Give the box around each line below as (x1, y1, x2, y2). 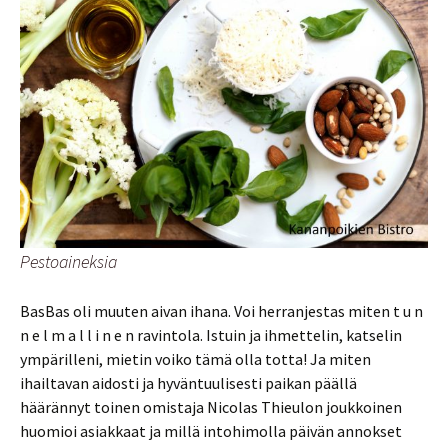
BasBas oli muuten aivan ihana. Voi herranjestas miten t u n (20, 300, 423, 321)
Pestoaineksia (20, 249, 117, 273)
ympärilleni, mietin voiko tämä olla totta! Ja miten (20, 348, 371, 369)
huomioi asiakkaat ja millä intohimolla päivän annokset (20, 420, 402, 441)
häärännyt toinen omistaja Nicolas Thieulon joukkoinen (20, 396, 402, 417)
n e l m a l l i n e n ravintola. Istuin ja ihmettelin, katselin (20, 324, 402, 345)
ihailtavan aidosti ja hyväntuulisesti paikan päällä (20, 372, 357, 393)
